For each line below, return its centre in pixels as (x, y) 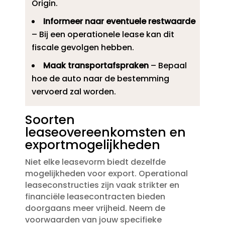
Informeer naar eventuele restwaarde (119, 22)
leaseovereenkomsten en (105, 133)
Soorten (50, 120)
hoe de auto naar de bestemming (100, 79)
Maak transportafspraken (96, 66)
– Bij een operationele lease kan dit (103, 35)
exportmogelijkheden (92, 145)
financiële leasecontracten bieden (95, 197)
